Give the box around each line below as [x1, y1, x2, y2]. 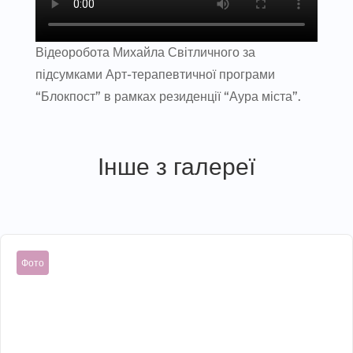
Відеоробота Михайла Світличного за [35, 45, 255, 61]
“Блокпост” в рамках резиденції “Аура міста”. [35, 89, 301, 105]
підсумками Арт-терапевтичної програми [35, 67, 275, 83]
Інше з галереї [97, 152, 255, 182]
